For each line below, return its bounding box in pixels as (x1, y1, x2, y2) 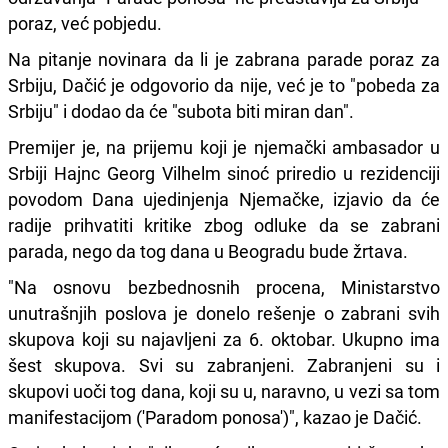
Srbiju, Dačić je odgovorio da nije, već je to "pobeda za (8, 72, 440, 97)
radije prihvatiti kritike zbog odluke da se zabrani (8, 212, 440, 237)
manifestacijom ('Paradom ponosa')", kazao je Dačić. (8, 404, 422, 429)
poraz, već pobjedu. (8, 10, 162, 35)
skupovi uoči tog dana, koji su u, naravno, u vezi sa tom (8, 378, 440, 403)
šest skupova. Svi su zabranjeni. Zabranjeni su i (8, 352, 440, 377)
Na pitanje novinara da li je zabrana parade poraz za (8, 46, 440, 71)
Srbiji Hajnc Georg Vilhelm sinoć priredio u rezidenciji (8, 160, 440, 185)
